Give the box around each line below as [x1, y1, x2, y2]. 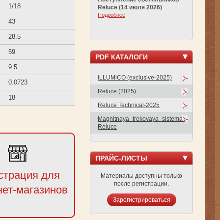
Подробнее [98, 11, 125, 18]
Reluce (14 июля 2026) [98, 3, 162, 11]
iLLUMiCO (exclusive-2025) [98, 74, 172, 81]
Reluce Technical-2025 [98, 101, 160, 109]
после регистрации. [114, 180, 169, 187]
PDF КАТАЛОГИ [95, 53, 148, 61]
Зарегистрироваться [112, 196, 170, 203]
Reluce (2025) [98, 87, 136, 95]
